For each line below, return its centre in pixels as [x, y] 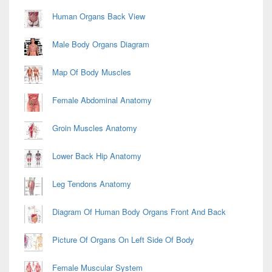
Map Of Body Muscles [92, 72]
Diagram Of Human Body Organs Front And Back [139, 212]
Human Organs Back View [99, 16]
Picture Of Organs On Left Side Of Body [123, 240]
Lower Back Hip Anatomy [97, 156]
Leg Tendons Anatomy [92, 184]
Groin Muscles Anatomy [95, 128]
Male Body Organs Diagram [101, 44]
